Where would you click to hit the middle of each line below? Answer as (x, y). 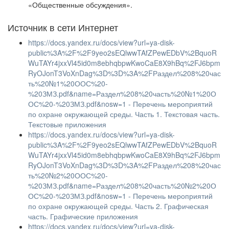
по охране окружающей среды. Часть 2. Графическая (118, 206)
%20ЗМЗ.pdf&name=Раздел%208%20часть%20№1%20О (122, 94)
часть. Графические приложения (83, 216)
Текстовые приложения (67, 124)
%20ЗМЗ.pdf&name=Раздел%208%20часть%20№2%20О (122, 186)
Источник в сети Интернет (63, 27)
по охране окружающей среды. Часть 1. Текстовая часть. (124, 114)
